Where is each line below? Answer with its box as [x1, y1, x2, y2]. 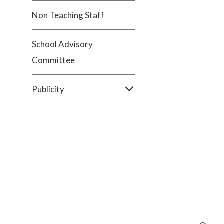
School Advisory [32, 39, 93, 49]
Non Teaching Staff [32, 10, 104, 20]
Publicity [32, 84, 64, 94]
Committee [32, 55, 75, 65]
